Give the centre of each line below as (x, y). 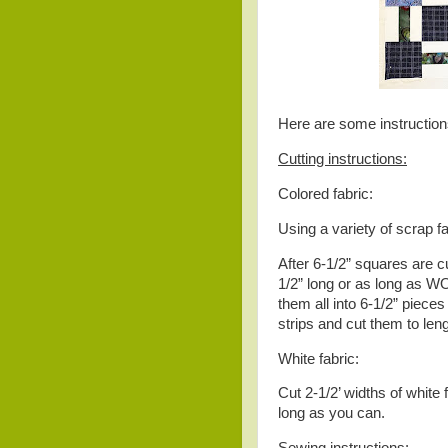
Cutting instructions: (342, 159)
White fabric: (318, 358)
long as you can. (331, 413)
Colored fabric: (325, 194)
